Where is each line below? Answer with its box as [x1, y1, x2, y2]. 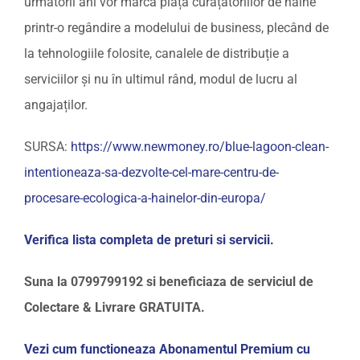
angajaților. [24, 96, 88, 112]
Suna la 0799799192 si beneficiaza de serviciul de [24, 273, 313, 289]
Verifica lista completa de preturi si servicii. [24, 231, 274, 247]
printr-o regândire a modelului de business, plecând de [24, 19, 329, 35]
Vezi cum [24, 341, 77, 357]
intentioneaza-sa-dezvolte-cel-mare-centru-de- [24, 164, 279, 180]
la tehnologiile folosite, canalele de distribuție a [24, 45, 289, 61]
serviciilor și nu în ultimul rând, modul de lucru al [24, 71, 297, 87]
